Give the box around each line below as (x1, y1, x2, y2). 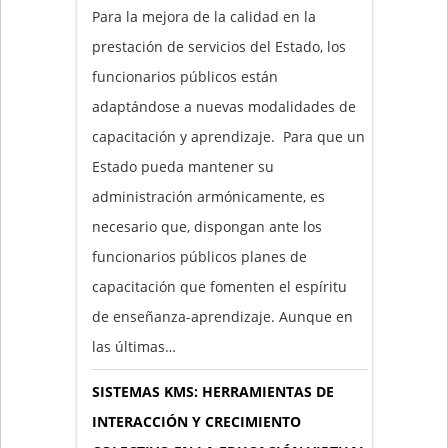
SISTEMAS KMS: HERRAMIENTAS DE (91, 381, 334, 401)
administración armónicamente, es (91, 186, 325, 206)
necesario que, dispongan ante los (91, 216, 322, 236)
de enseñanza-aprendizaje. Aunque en (91, 306, 353, 326)
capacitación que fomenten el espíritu (91, 276, 347, 296)
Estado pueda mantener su (91, 156, 274, 176)
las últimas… (91, 336, 176, 356)
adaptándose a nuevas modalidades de (91, 96, 356, 116)
